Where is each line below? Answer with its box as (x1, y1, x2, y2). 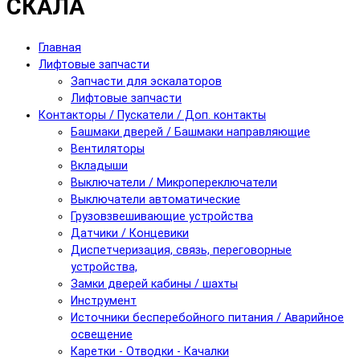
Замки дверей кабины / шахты (71, 276, 238, 291)
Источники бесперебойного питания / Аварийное (71, 310, 344, 325)
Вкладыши (71, 158, 128, 173)
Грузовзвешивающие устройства (71, 209, 253, 223)
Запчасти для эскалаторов (71, 74, 222, 88)
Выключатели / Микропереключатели (71, 175, 277, 190)
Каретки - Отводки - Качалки (71, 344, 229, 358)
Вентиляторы (71, 141, 145, 156)
